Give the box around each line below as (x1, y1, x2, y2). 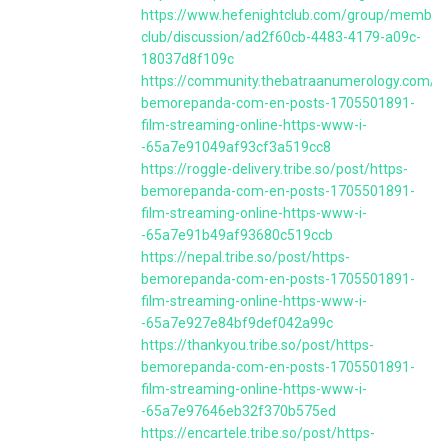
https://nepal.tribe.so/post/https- (141, 249, 350, 265)
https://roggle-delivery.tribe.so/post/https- (141, 161, 408, 177)
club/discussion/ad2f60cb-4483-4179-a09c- (141, 29, 421, 45)
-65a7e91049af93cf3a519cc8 (141, 139, 331, 155)
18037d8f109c (141, 51, 234, 67)
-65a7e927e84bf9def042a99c (141, 315, 333, 331)
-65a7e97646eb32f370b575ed (141, 403, 336, 419)
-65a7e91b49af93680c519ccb (141, 227, 333, 243)
